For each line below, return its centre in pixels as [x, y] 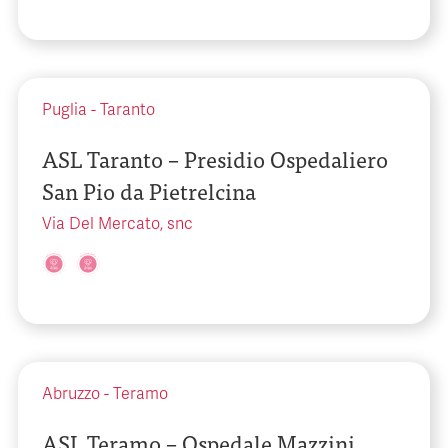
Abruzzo [71, 394]
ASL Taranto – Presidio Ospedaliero [215, 158]
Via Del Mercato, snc [117, 224]
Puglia [64, 110]
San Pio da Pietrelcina [149, 190]
